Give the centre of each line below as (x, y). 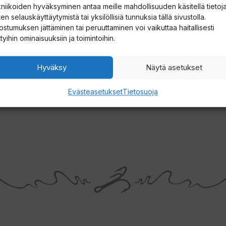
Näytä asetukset (174, 68)
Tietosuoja (140, 92)
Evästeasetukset (95, 92)
